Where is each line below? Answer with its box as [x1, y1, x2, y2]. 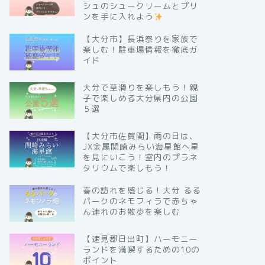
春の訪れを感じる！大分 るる [82, 184, 201, 196]
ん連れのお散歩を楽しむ [82, 205, 180, 217]
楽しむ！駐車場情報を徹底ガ [82, 44, 198, 56]
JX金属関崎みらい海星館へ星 [82, 140, 199, 152]
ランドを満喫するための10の [82, 243, 200, 255]
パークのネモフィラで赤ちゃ [82, 195, 198, 206]
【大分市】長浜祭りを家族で [82, 33, 198, 45]
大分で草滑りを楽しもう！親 [82, 82, 198, 93]
